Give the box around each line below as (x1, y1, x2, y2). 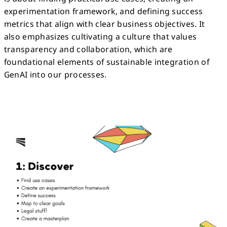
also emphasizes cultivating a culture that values (4, 30, 197, 42)
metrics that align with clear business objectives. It (4, 18, 205, 29)
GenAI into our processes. (4, 68, 107, 80)
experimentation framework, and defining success (4, 5, 203, 17)
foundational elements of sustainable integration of (4, 56, 209, 67)
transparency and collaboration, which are (4, 43, 173, 55)
